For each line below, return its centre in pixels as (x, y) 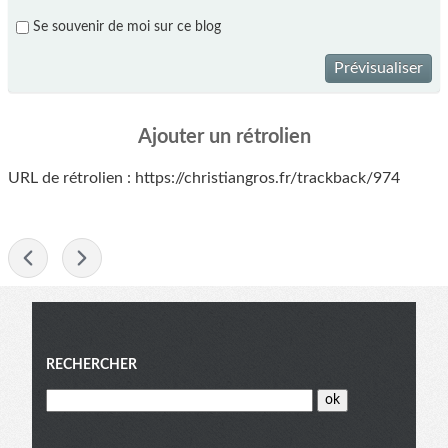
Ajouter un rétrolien (224, 137)
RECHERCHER (91, 365)
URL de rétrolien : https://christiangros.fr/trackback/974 (204, 178)
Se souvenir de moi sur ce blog (127, 26)
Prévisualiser (378, 67)
